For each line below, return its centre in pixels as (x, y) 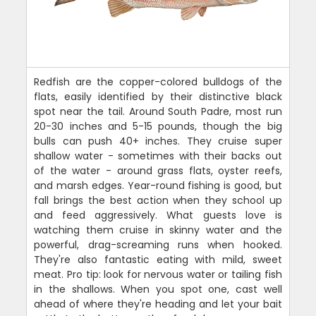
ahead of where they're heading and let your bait (158, 304)
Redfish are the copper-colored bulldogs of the (158, 81)
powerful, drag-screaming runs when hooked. (158, 244)
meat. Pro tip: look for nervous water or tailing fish (158, 274)
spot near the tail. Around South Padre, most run (158, 111)
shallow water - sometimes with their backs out (158, 156)
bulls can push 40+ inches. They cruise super (158, 141)
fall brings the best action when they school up (158, 200)
